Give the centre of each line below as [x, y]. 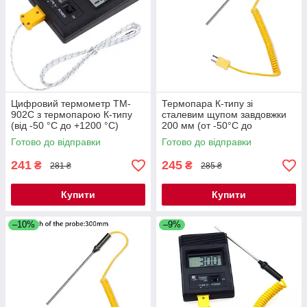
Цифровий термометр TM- [71, 104]
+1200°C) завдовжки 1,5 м [220, 137]
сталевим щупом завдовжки [224, 115]
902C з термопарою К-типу [72, 115]
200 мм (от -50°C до [207, 126]
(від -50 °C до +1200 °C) [65, 126]
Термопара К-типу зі [207, 104]
